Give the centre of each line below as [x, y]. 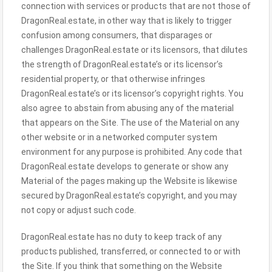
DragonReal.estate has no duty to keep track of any [121, 237]
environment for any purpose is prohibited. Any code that [132, 152]
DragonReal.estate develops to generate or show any [125, 166]
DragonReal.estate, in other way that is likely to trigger [127, 21]
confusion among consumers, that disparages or [117, 35]
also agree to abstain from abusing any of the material [127, 108]
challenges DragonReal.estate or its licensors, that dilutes [134, 50]
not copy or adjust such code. [79, 210]
